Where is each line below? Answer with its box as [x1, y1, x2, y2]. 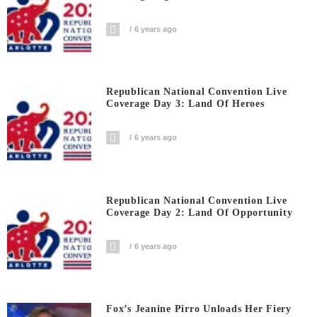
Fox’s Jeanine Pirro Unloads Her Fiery [106, 304, 292, 315]
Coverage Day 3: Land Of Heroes [106, 98, 265, 110]
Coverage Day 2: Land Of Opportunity [106, 207, 293, 218]
